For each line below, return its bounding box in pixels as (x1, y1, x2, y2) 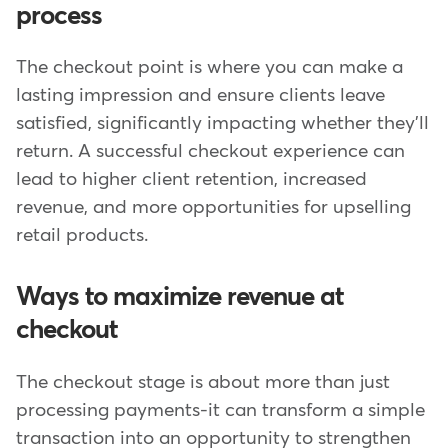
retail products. (16, 226, 148, 246)
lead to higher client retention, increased (16, 170, 367, 190)
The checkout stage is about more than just (16, 373, 390, 393)
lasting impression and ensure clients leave (16, 86, 385, 106)
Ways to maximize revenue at (16, 285, 344, 312)
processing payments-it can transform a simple (16, 401, 425, 421)
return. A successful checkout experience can (16, 142, 405, 162)
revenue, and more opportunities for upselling (16, 198, 411, 218)
